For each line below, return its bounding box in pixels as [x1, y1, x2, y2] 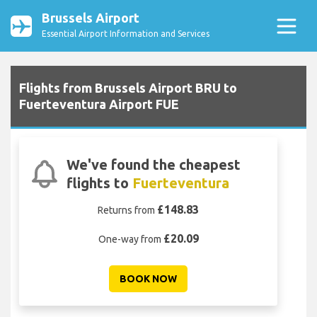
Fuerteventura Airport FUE [19, 97, 179, 112]
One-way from [98, 234, 163, 246]
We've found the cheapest [66, 156, 241, 173]
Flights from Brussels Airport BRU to [19, 81, 237, 96]
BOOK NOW [120, 273, 177, 285]
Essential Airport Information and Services [42, 29, 209, 38]
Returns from [98, 204, 157, 217]
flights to [66, 175, 132, 192]
